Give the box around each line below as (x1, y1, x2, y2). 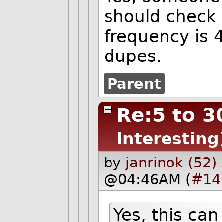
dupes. (104, 46, 162, 66)
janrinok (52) (125, 154, 217, 171)
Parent (107, 75, 161, 92)
